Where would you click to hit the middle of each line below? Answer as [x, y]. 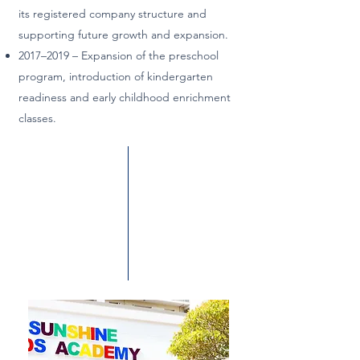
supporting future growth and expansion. [123, 35]
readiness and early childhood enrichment [125, 97]
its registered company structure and [112, 14]
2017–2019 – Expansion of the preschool [119, 55]
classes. [37, 118]
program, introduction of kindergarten [116, 76]
